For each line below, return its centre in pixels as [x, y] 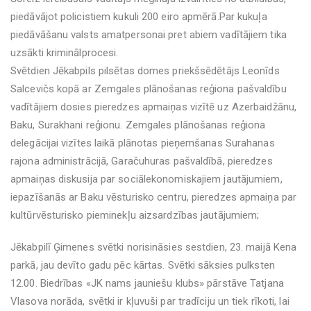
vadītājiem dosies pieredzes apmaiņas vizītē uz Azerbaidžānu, [153, 107]
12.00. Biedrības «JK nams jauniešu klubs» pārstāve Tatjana [147, 283]
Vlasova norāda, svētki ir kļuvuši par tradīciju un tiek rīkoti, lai [150, 301]
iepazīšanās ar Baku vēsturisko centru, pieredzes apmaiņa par [154, 197]
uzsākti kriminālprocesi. [65, 53]
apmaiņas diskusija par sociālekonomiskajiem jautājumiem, [146, 179]
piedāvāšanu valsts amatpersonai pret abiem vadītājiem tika [149, 35]
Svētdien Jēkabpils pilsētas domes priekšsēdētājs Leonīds [145, 71]
